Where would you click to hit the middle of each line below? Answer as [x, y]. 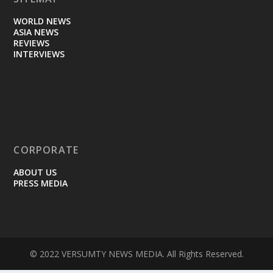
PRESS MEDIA [41, 183]
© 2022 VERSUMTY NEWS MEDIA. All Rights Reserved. [136, 254]
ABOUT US [35, 172]
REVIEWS [32, 43]
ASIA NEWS [36, 32]
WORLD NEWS [42, 21]
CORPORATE [46, 150]
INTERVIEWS [39, 54]
